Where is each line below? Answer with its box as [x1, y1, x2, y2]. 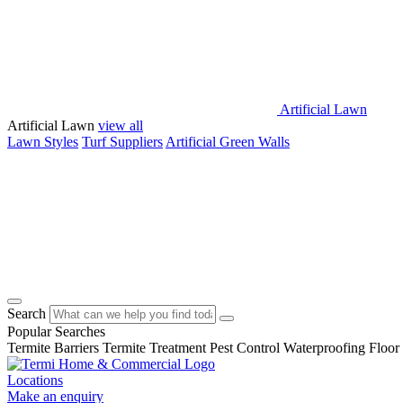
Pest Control [210, 340, 280, 355]
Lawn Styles [7, 134, 78, 149]
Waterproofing [283, 340, 365, 355]
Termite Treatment [103, 340, 206, 355]
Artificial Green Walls [166, 134, 290, 149]
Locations [7, 372, 63, 388]
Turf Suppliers [82, 134, 163, 149]
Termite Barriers [7, 340, 99, 355]
